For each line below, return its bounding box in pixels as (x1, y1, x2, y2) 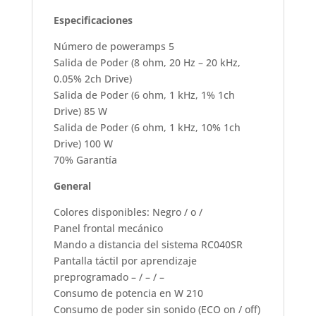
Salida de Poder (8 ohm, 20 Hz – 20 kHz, (53, 55, 241, 69)
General (53, 178, 91, 193)
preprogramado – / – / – (53, 269, 164, 284)
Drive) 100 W (53, 136, 113, 150)
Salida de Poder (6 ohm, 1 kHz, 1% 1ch (53, 87, 235, 102)
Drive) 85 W (53, 104, 107, 118)
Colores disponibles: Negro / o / (53, 205, 202, 219)
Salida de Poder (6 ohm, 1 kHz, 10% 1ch (53, 120, 241, 134)
